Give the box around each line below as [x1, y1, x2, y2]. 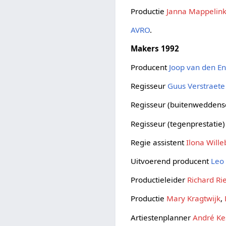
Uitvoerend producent [131, 156, 211, 166]
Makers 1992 [131, 43, 180, 53]
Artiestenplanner [131, 212, 193, 222]
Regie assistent [131, 137, 187, 147]
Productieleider [131, 175, 188, 185]
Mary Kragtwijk [166, 193, 221, 204]
